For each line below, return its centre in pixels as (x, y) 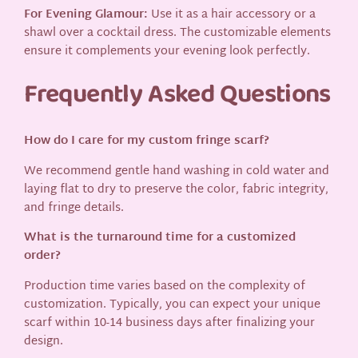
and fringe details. (74, 208)
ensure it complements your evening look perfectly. (167, 52)
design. (44, 342)
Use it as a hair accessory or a (232, 15)
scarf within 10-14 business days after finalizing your (170, 324)
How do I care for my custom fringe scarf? (147, 141)
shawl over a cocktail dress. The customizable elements (178, 34)
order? (43, 257)
